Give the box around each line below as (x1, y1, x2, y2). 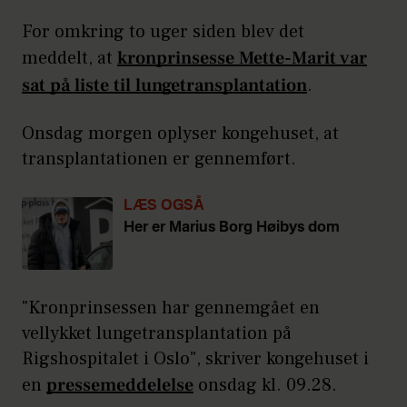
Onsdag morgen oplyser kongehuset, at (22, 122, 339, 146)
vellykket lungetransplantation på (22, 322, 292, 346)
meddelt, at (22, 46, 117, 71)
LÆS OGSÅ (124, 199, 204, 214)
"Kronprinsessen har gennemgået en (22, 296, 320, 321)
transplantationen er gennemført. (22, 147, 301, 172)
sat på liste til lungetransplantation (22, 74, 307, 98)
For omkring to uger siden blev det (22, 20, 304, 45)
